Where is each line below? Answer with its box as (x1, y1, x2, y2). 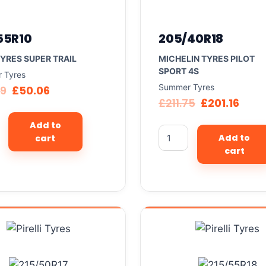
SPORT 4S (159, 66, 199, 77)
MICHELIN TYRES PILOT (159, 53, 255, 64)
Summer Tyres (159, 82, 214, 93)
